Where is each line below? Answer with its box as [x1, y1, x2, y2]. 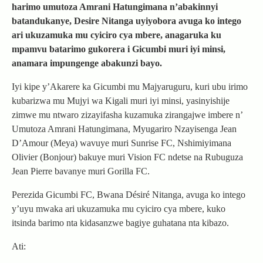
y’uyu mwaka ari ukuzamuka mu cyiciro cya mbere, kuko [12, 204, 225, 214]
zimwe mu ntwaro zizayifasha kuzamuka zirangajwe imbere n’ [12, 110, 242, 120]
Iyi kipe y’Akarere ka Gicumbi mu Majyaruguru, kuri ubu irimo [12, 82, 248, 92]
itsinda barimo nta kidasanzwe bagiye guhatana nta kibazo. [12, 218, 229, 228]
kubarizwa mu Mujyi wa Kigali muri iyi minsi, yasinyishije [12, 96, 230, 106]
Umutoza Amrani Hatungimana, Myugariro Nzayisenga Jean [12, 124, 237, 134]
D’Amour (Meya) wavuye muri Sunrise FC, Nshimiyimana [12, 138, 231, 149]
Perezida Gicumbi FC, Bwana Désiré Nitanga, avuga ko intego [12, 190, 245, 200]
